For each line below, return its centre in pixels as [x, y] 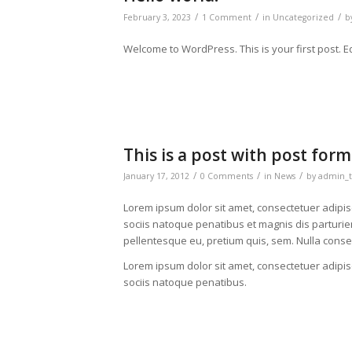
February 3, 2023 [157, 18]
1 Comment [227, 18]
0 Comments [227, 176]
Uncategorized [303, 18]
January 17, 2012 [156, 176]
